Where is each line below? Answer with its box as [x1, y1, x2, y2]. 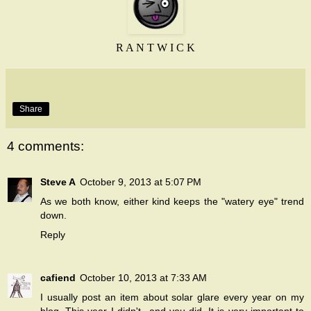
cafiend [40, 272, 76, 284]
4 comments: [7, 138, 84, 153]
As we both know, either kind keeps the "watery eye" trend [40, 196, 304, 208]
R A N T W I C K [116, 41, 195, 53]
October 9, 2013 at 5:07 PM [80, 176, 201, 188]
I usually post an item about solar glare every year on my [40, 292, 304, 303]
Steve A [40, 176, 76, 188]
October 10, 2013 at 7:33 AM [80, 272, 207, 284]
